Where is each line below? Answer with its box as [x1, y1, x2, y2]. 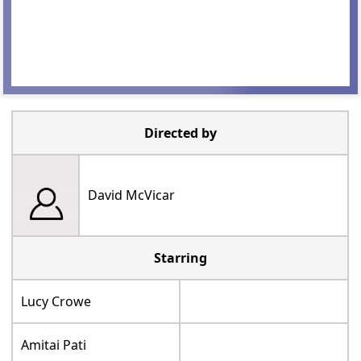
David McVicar [88, 185, 176, 204]
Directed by [143, 123, 217, 142]
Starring [153, 248, 207, 267]
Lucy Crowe [21, 292, 92, 310]
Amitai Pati [21, 335, 87, 354]
